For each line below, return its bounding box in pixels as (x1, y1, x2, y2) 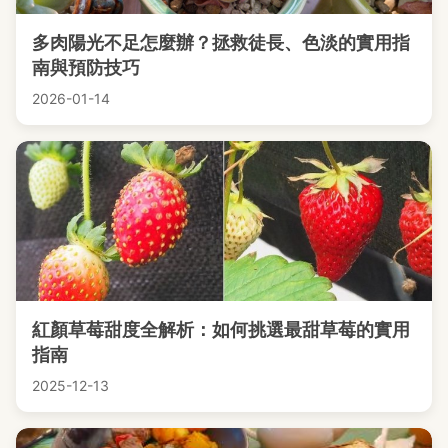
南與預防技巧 (32, 56, 140, 78)
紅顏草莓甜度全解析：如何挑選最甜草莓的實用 (32, 318, 410, 340)
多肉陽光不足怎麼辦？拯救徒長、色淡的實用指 (32, 31, 410, 53)
